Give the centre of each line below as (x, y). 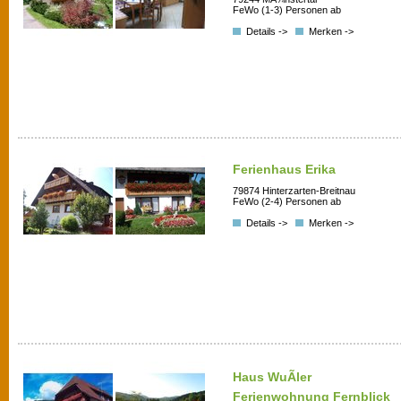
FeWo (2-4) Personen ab (287, 201)
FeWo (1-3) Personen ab (287, 9)
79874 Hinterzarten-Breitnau (294, 190)
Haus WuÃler (272, 377)
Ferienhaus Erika (284, 170)
